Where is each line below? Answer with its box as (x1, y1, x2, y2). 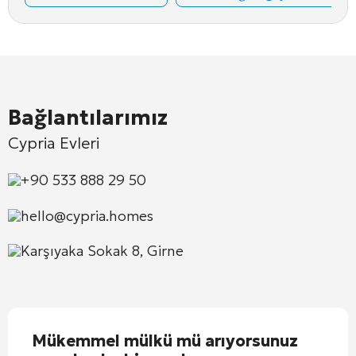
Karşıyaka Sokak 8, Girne (21, 241, 184, 260)
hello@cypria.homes (21, 206, 153, 225)
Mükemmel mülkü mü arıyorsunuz (32, 330, 298, 351)
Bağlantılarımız (8, 104, 168, 130)
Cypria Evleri (8, 132, 99, 153)
